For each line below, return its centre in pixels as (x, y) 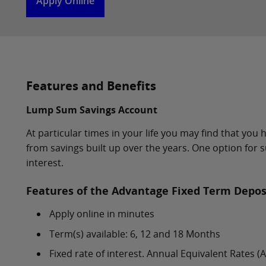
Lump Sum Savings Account (92, 110)
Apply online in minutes (102, 214)
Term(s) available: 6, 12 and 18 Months (135, 234)
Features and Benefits (91, 86)
